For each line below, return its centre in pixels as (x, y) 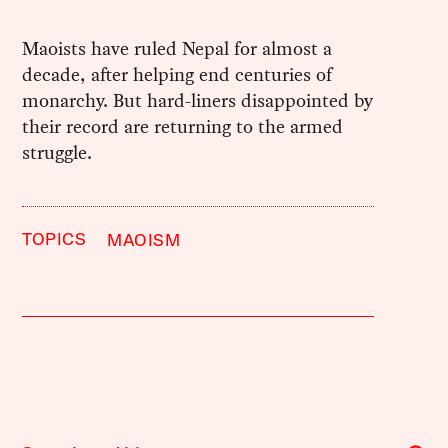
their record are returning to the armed (183, 126)
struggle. (57, 152)
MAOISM (144, 241)
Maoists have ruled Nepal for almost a (177, 48)
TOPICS (54, 240)
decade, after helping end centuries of (177, 74)
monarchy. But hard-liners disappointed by (198, 100)
